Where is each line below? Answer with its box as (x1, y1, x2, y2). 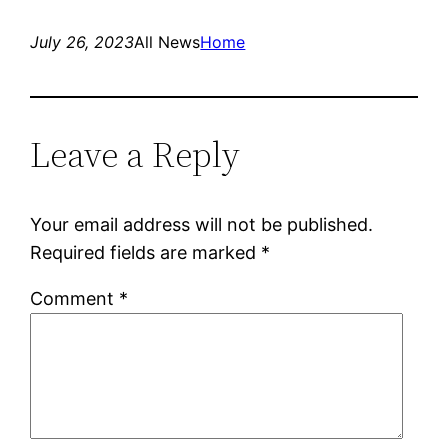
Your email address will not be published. (30, 213, 374, 235)
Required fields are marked (30, 241, 262, 263)
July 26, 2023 (30, 31, 135, 52)
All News (134, 31, 201, 52)
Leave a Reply (30, 129, 241, 179)
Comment (30, 287, 120, 309)
